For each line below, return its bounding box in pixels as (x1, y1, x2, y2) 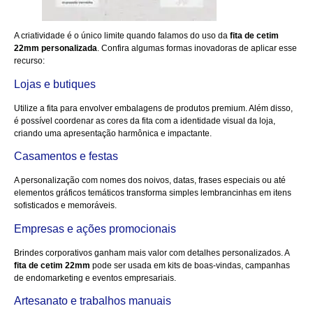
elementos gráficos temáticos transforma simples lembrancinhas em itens (14, 188, 291, 198)
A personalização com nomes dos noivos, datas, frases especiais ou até (14, 175, 286, 186)
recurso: (14, 56, 45, 66)
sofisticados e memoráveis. (14, 201, 117, 211)
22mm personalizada (14, 43, 97, 54)
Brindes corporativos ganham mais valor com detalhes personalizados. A (14, 247, 289, 258)
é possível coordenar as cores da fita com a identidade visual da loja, (14, 115, 275, 126)
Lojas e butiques (14, 78, 96, 90)
